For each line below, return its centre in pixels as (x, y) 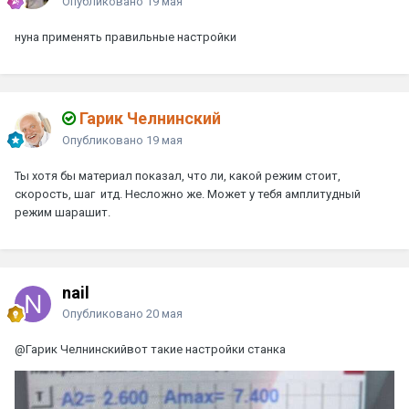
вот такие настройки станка (206, 349)
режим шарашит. (63, 212)
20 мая (164, 313)
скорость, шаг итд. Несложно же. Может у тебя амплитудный (188, 194)
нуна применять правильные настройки (126, 37)
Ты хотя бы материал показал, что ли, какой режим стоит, (178, 175)
